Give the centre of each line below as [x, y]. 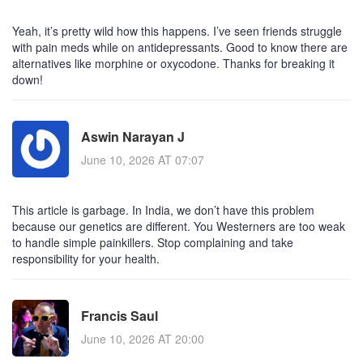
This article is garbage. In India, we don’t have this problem [163, 209]
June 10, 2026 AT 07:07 [143, 160]
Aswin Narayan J [133, 137]
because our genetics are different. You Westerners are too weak [179, 226]
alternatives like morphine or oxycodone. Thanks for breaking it [173, 63]
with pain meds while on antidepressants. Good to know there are [180, 47]
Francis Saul [120, 316]
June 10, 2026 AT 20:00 [143, 339]
